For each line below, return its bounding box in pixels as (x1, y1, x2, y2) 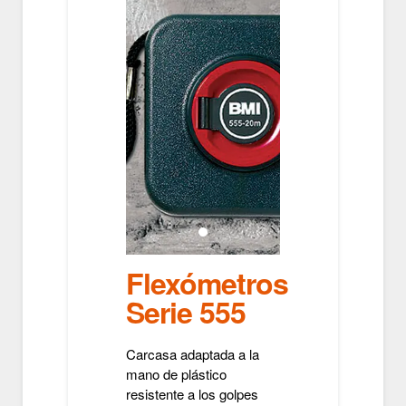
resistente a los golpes (126, 384, 258, 403)
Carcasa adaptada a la (126, 344, 259, 363)
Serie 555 (126, 291, 246, 333)
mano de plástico (126, 364, 227, 383)
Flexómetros (126, 262, 288, 304)
